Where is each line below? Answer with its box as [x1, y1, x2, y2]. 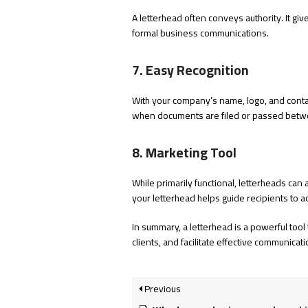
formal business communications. [132, 24, 269, 43]
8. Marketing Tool [132, 140, 236, 166]
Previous [142, 280, 181, 298]
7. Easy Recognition [132, 58, 249, 83]
